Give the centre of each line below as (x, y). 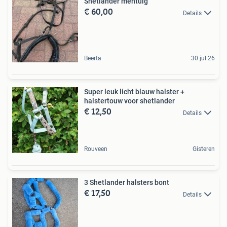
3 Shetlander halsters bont (127, 183)
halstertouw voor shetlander (129, 101)
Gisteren (204, 149)
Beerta (93, 59)
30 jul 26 (203, 59)
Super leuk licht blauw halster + (134, 92)
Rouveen (96, 149)
